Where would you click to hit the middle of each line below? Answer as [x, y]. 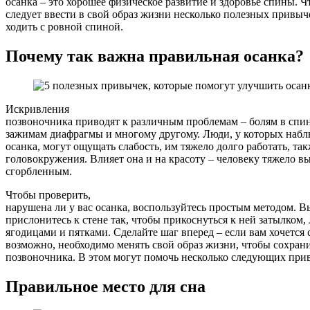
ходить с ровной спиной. [64, 26]
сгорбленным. [39, 171]
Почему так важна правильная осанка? [155, 56]
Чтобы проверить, [48, 194]
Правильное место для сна [106, 286]
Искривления [37, 109]
